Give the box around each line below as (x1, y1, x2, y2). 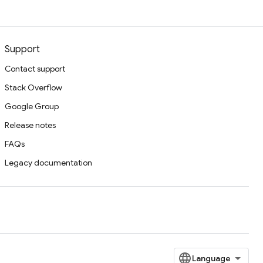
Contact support (5, 63, 65, 74)
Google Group (5, 101, 59, 112)
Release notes (5, 120, 56, 130)
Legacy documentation (5, 157, 92, 168)
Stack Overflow (5, 82, 62, 93)
